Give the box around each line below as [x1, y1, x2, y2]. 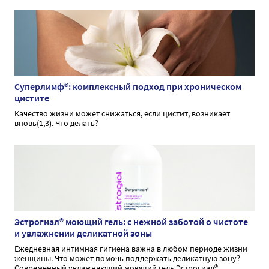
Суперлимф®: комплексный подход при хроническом [14, 80, 241, 92]
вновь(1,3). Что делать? [14, 117, 98, 128]
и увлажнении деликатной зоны [14, 226, 152, 239]
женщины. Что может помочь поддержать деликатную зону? [14, 252, 240, 264]
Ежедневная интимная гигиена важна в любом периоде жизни [14, 243, 247, 254]
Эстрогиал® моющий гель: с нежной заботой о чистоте [14, 215, 248, 228]
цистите [14, 91, 49, 104]
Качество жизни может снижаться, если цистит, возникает [14, 107, 230, 119]
